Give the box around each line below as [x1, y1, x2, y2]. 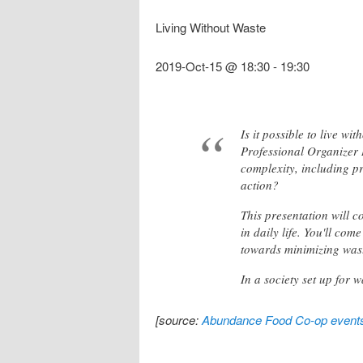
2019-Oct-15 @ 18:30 [156, 58, 270, 75]
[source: [156, 310, 202, 328]
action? [241, 176, 279, 193]
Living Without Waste [156, 19, 266, 36]
